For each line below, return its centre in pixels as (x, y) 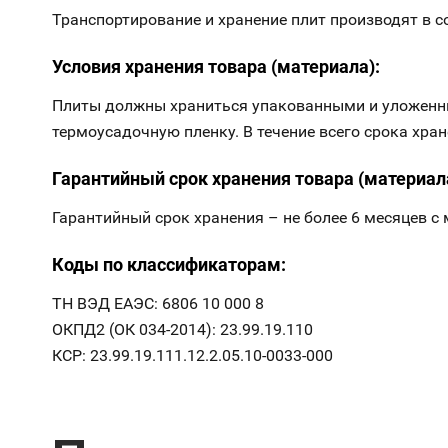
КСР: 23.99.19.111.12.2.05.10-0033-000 (192, 355)
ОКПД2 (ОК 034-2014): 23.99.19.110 (182, 329)
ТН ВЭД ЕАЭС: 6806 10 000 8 (158, 303)
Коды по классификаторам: (169, 264)
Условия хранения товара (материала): (216, 66)
